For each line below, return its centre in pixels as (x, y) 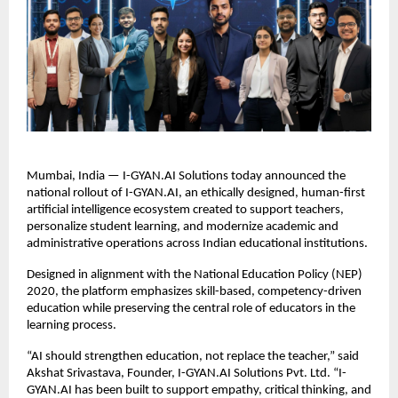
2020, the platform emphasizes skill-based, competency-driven (194, 291)
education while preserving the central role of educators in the (191, 308)
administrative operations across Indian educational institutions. (197, 243)
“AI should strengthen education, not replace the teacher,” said (193, 356)
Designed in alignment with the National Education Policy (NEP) (195, 275)
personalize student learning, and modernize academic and (183, 227)
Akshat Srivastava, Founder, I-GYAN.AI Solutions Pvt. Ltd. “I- (187, 373)
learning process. (72, 325)
